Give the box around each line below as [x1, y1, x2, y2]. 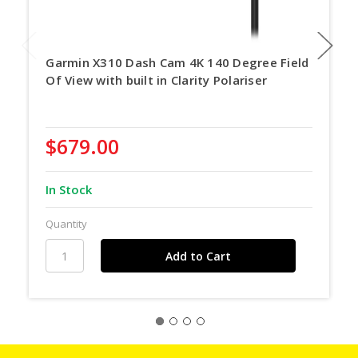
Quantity [46, 217, 88, 232]
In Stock [46, 181, 93, 198]
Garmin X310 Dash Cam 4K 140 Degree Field [46, 54, 309, 70]
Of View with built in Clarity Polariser [46, 71, 268, 88]
